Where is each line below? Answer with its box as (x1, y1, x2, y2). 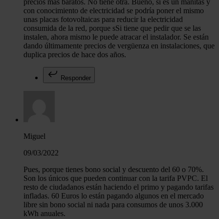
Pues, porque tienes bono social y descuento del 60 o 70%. (23, 165, 204, 174)
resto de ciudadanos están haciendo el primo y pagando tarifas (23, 183, 214, 192)
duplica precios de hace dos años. (23, 50, 126, 59)
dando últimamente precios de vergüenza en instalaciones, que (23, 42, 215, 50)
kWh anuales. (23, 209, 66, 218)
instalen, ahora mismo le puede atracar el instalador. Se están (23, 33, 209, 42)
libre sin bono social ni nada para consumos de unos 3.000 (23, 200, 203, 209)
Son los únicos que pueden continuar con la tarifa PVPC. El (23, 174, 208, 183)
